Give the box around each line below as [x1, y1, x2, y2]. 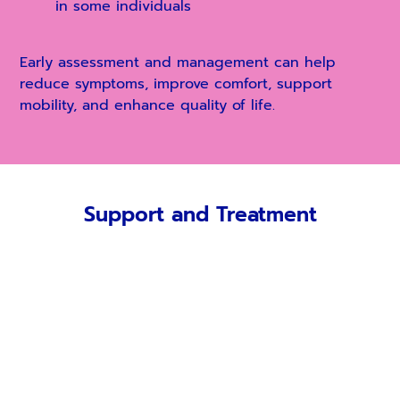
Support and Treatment [83, 199, 317, 231]
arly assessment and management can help [28, 51, 337, 73]
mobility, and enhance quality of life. [20, 94, 276, 116]
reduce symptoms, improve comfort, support [20, 72, 333, 95]
